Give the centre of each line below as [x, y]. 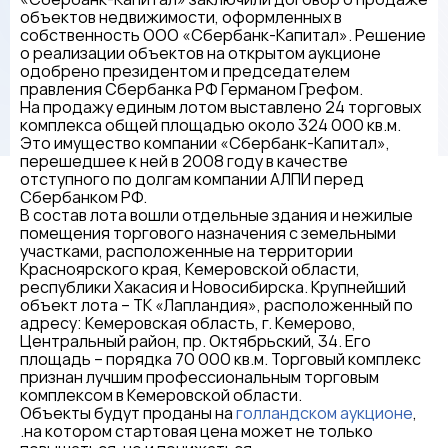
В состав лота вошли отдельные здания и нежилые [216, 215]
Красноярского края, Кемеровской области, [190, 269]
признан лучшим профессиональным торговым [199, 377]
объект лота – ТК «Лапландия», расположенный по [216, 305]
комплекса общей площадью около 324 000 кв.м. [210, 125]
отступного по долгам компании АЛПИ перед [192, 179]
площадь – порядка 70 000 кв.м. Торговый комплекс [220, 359]
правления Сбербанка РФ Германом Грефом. [191, 89]
